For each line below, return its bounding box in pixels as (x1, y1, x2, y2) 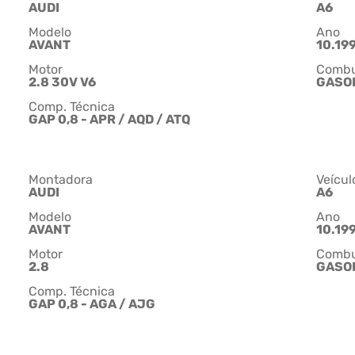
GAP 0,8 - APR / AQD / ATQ (29, 112, 190, 128)
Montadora (29, 172, 93, 188)
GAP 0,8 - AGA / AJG (29, 296, 155, 312)
